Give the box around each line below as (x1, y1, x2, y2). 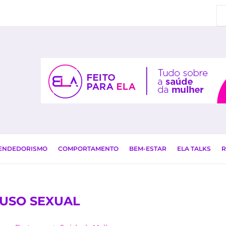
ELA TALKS (177, 145, 211, 152)
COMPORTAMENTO (58, 145, 119, 152)
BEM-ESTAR (129, 145, 166, 152)
